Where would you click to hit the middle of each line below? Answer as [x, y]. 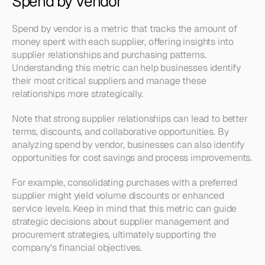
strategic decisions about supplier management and [121, 222]
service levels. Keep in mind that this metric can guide [125, 209]
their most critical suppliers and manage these [109, 81]
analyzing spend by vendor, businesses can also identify [128, 145]
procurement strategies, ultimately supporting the [114, 235]
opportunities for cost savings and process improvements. [132, 158]
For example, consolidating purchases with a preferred [125, 182]
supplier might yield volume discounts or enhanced [118, 195]
